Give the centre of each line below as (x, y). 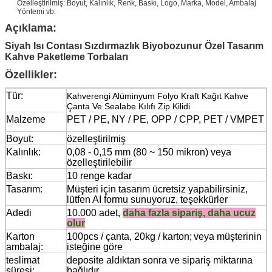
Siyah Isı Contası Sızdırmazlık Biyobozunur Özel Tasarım (134, 46)
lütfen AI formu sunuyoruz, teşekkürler (147, 199)
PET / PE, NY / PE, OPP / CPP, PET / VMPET (165, 119)
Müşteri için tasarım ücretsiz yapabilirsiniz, (157, 189)
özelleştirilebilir (99, 162)
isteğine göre (95, 246)
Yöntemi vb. (36, 11)
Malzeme (26, 119)
